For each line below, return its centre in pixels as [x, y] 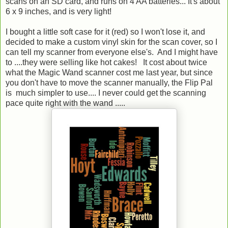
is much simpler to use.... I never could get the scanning [106, 93]
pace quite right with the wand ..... [65, 103]
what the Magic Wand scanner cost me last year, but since [109, 72]
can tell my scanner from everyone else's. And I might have [112, 52]
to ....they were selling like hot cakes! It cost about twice [106, 62]
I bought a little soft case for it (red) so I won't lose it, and [105, 32]
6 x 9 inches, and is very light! [60, 11]
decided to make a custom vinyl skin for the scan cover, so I [111, 42]
